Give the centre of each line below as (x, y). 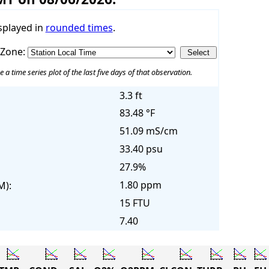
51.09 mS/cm (148, 131)
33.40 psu (141, 149)
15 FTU (134, 203)
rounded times (79, 28)
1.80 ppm (140, 185)
